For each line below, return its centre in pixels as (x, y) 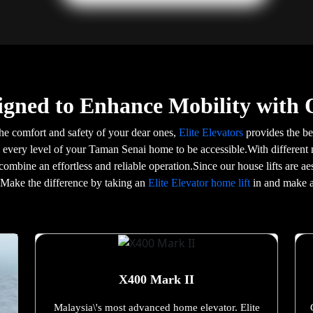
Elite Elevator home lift (200, 182)
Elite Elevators (212, 132)
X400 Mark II (156, 280)
